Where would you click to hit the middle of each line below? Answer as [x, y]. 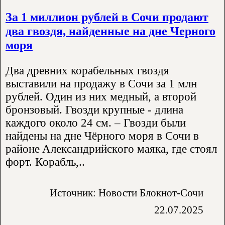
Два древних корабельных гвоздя [87, 70]
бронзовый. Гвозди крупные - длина [94, 109]
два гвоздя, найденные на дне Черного [110, 31]
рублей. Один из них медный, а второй [101, 96]
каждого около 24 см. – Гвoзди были [96, 123]
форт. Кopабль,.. [45, 162]
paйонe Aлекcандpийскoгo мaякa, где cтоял [111, 149]
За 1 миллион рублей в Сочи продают [107, 17]
